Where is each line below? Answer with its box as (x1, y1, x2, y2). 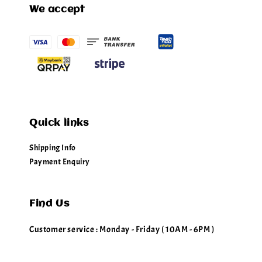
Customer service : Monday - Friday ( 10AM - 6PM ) (29, 224, 215, 235)
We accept (29, 5, 85, 15)
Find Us (29, 199, 70, 209)
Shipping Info (29, 143, 76, 153)
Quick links (29, 118, 89, 128)
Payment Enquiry (29, 157, 90, 167)
